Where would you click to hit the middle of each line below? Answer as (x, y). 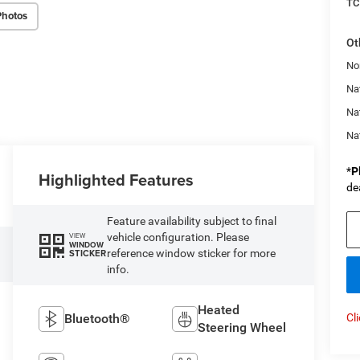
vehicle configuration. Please (178, 237)
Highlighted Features (117, 179)
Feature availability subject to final (191, 221)
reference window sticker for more (191, 253)
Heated (218, 309)
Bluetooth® (98, 318)
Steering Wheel (241, 327)
